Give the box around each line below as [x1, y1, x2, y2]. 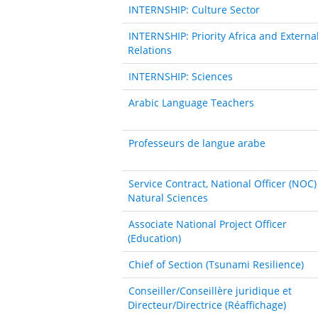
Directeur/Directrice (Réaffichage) [128, 297, 286, 312]
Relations [128, 43, 172, 57]
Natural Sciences [128, 190, 208, 204]
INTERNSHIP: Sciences [128, 69, 233, 83]
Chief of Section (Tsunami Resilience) [128, 257, 304, 271]
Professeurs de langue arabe [128, 136, 265, 150]
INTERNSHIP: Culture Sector [128, 2, 260, 16]
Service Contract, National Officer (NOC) [128, 176, 317, 190]
